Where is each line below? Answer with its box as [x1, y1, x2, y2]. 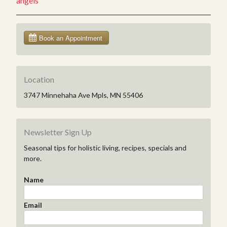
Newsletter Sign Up [24, 127, 92, 137]
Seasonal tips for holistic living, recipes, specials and [24, 143, 186, 152]
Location [24, 74, 54, 84]
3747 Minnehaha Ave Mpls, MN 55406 [24, 90, 143, 99]
